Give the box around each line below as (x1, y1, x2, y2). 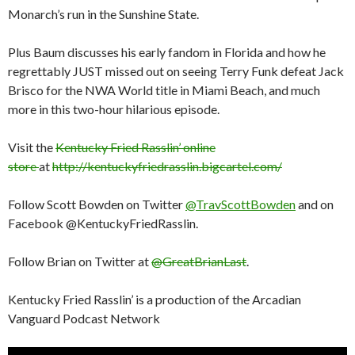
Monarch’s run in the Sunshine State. (8, 6, 199, 22)
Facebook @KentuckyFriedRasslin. (8, 216, 198, 231)
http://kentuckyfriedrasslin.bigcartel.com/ (52, 158, 282, 174)
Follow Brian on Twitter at (8, 254, 151, 269)
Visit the (8, 139, 55, 155)
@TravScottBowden (185, 197, 296, 212)
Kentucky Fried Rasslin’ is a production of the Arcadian (8, 292, 301, 307)
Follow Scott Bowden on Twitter (8, 197, 185, 212)
